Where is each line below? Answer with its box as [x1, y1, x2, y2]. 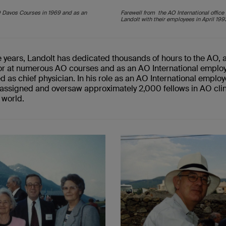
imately [110, 83, 137, 94]
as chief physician [6, 73, 74, 84]
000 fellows [145, 83, 192, 94]
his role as [86, 73, 126, 84]
